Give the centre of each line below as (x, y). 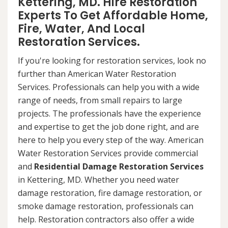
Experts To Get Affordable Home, (113, 16)
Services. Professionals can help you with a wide (109, 87)
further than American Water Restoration (97, 74)
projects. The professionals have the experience (109, 114)
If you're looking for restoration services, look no (112, 61)
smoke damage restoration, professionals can (106, 206)
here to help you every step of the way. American (111, 140)
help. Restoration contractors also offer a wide (106, 220)
